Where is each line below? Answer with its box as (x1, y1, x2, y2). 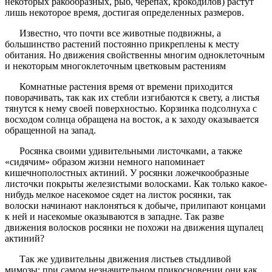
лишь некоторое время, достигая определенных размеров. (5, 7, 246, 18)
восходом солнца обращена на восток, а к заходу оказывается (5, 114, 259, 125)
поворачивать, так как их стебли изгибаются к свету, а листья (5, 92, 259, 103)
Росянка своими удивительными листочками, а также (5, 146, 242, 157)
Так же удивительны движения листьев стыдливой (5, 254, 231, 265)
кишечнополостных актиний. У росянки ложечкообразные (5, 168, 249, 178)
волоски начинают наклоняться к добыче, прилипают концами (5, 200, 266, 211)
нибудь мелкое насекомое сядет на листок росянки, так (5, 189, 231, 200)
